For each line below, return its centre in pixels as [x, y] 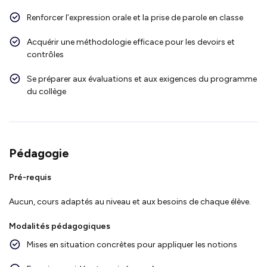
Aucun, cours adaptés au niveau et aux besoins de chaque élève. [130, 201]
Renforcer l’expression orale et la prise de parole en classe [135, 17]
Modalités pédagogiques [60, 226]
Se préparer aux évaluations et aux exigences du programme [142, 79]
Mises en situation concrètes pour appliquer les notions [132, 244]
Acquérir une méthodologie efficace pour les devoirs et [131, 42]
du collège [46, 91]
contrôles [45, 54]
